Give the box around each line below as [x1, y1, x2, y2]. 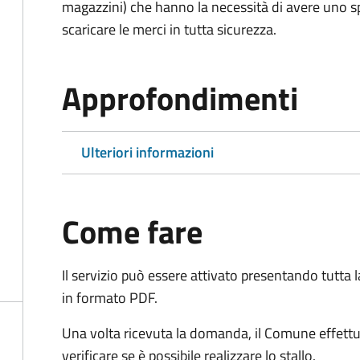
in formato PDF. [62, 287, 157, 309]
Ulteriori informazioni [81, 141, 214, 163]
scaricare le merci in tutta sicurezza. [62, 18, 276, 40]
